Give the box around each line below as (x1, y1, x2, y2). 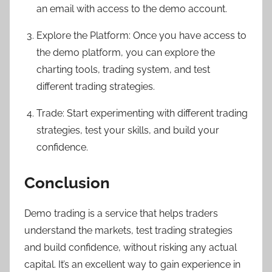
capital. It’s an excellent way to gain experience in (24, 259, 240, 271)
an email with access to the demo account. (36, 2, 227, 15)
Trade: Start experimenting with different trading (36, 107, 248, 119)
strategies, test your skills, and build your (36, 124, 219, 136)
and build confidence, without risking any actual (24, 242, 237, 254)
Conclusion (24, 173, 110, 192)
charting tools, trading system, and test (36, 63, 210, 75)
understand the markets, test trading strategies (24, 225, 233, 237)
